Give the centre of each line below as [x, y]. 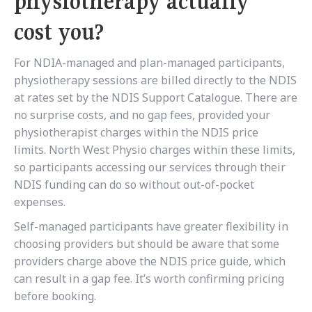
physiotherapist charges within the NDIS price [136, 133]
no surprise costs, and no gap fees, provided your [142, 115]
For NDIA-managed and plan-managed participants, [149, 63]
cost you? [59, 32]
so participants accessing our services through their [150, 167]
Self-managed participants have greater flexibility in [151, 227]
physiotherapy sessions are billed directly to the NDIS [155, 80]
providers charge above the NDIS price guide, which [150, 262]
